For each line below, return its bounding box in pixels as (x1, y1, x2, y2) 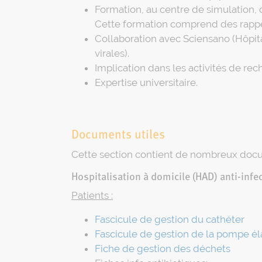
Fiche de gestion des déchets (95, 243, 230, 255)
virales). (95, 47, 129, 60)
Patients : (71, 189, 113, 202)
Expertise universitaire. (95, 77, 198, 89)
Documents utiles (71, 129, 165, 142)
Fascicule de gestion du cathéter (95, 213, 244, 226)
